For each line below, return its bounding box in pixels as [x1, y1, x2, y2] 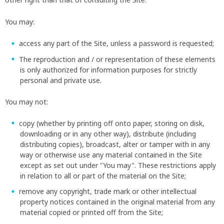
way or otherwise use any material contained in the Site [20, 149, 202, 159]
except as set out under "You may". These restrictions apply [20, 160, 216, 170]
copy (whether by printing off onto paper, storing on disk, [19, 118, 204, 128]
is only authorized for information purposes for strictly [20, 64, 197, 74]
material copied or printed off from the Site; [20, 207, 163, 217]
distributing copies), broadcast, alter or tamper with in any [20, 139, 210, 149]
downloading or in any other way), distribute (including [20, 128, 196, 138]
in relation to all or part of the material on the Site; [20, 170, 186, 180]
